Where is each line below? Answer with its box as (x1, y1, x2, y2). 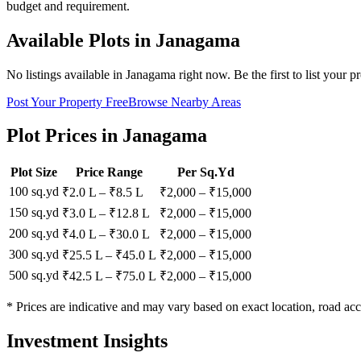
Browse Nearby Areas (128, 94, 241, 109)
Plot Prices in (6, 125, 122, 147)
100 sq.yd (9, 185, 59, 199)
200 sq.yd (9, 226, 59, 241)
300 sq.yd (9, 247, 59, 262)
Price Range (76, 165, 143, 180)
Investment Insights (6, 330, 168, 352)
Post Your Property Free (6, 94, 128, 109)
